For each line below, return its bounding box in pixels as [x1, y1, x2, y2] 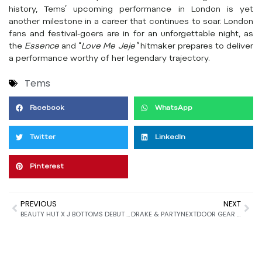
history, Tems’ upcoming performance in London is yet [9, 6, 253, 15]
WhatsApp [155, 104, 192, 112]
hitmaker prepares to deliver [140, 43, 254, 51]
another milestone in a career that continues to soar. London [9, 18, 253, 27]
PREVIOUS [20, 198, 57, 209]
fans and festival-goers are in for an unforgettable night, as [9, 30, 253, 39]
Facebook [30, 104, 64, 112]
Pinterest [30, 163, 64, 170]
